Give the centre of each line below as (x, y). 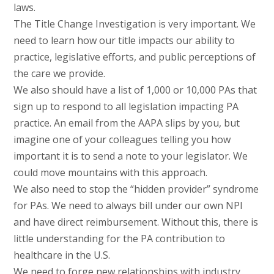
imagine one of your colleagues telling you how (122, 140)
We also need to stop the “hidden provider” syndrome (136, 189)
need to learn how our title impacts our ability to (124, 41)
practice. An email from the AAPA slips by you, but (126, 123)
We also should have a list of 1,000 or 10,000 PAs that (135, 90)
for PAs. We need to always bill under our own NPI (128, 206)
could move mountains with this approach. (110, 173)
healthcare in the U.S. (61, 255)
